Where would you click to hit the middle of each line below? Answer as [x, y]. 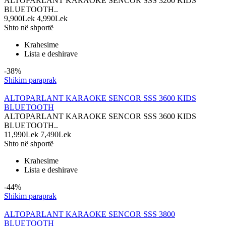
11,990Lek [21, 135]
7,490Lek [56, 135]
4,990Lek [52, 19]
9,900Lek [19, 19]
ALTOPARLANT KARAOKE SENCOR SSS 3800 [90, 214]
